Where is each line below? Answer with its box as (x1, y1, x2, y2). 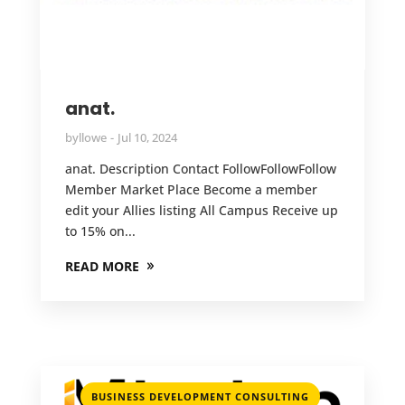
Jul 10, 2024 (117, 129, 177, 146)
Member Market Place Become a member (64, 181, 317, 199)
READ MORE (64, 258, 139, 276)
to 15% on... (64, 222, 136, 240)
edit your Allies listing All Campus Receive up (64, 202, 338, 220)
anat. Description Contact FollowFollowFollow (64, 160, 336, 178)
